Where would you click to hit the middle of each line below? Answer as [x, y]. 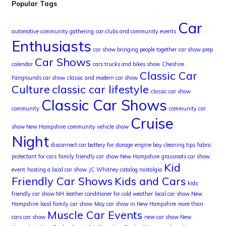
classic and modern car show [102, 78]
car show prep [196, 50]
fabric [204, 145]
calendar [22, 64]
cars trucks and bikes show [126, 64]
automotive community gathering [53, 32]
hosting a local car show [57, 170]
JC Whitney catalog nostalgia [125, 170]
